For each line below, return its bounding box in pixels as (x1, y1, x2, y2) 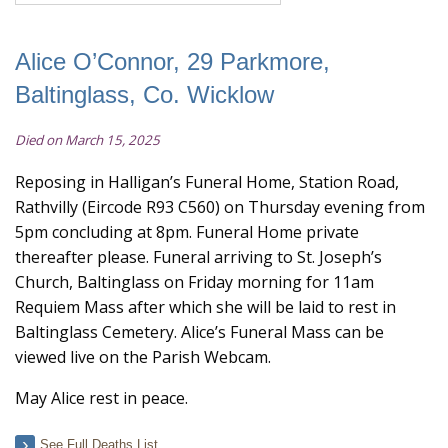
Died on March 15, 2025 (15, 131, 160, 149)
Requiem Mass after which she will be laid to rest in (15, 296, 396, 318)
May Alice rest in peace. (15, 387, 188, 409)
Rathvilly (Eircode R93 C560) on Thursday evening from (15, 196, 425, 218)
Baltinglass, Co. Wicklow (15, 81, 274, 108)
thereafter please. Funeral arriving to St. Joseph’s (15, 246, 382, 268)
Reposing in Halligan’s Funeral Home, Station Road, (15, 171, 399, 193)
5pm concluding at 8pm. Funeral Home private (15, 221, 359, 243)
